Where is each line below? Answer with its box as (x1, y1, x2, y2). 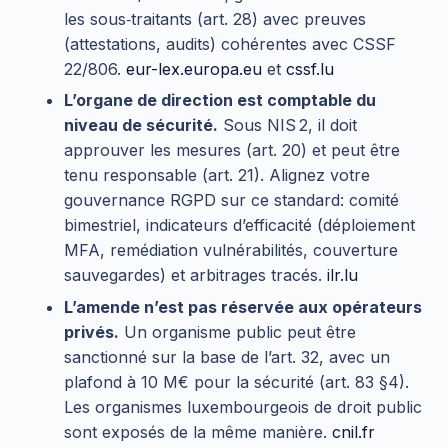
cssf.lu (286, 59, 334, 80)
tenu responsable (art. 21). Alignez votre (64, 165, 370, 186)
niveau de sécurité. (64, 115, 218, 136)
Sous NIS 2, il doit (218, 115, 357, 136)
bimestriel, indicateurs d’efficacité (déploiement (64, 215, 415, 236)
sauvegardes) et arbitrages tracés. (64, 265, 327, 286)
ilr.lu (327, 265, 358, 286)
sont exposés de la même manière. (64, 421, 332, 442)
